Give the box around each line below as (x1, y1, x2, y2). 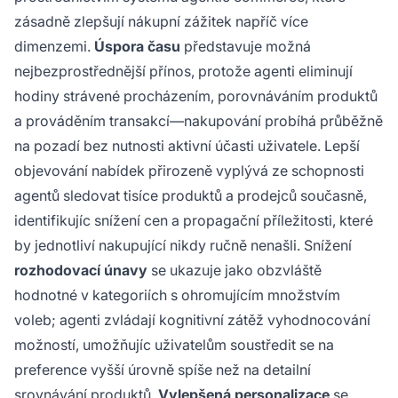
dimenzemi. (14, 36, 94, 55)
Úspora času (94, 36, 180, 55)
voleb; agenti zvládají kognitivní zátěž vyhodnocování (14, 310, 370, 329)
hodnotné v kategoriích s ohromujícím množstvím (14, 285, 340, 304)
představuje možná (180, 36, 311, 55)
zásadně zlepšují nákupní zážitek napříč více (14, 12, 308, 30)
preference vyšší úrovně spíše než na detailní (14, 360, 311, 378)
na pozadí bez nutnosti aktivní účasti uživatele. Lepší (14, 136, 360, 155)
